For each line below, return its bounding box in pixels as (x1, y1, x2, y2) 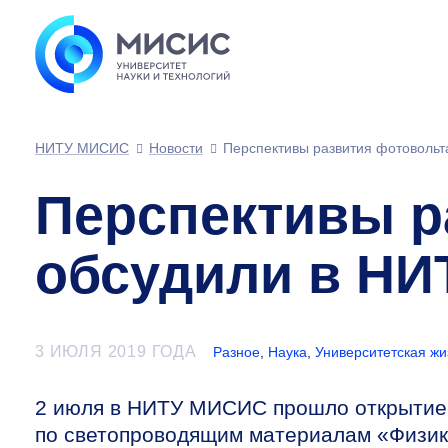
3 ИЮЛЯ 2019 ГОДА (35, 343, 197, 360)
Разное (212, 344, 260, 360)
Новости (149, 140, 203, 156)
